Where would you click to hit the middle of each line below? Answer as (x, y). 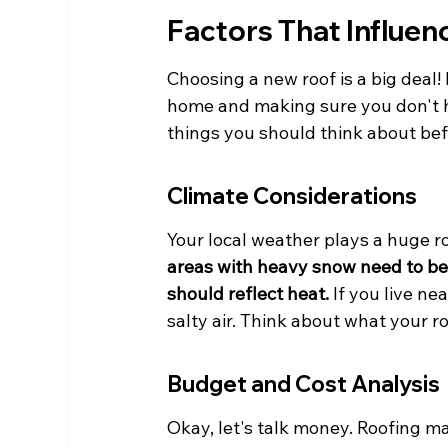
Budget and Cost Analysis (304, 384)
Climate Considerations (292, 196)
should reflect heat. (248, 294)
